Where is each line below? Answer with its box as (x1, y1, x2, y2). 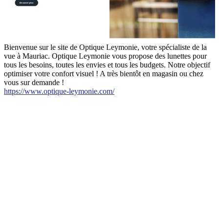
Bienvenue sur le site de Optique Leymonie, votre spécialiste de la (4, 43, 207, 52)
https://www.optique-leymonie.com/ (4, 87, 114, 96)
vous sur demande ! (4, 78, 64, 87)
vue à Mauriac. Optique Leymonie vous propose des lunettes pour (4, 52, 207, 61)
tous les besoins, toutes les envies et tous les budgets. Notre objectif (4, 61, 210, 69)
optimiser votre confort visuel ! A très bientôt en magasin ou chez (4, 69, 203, 78)
